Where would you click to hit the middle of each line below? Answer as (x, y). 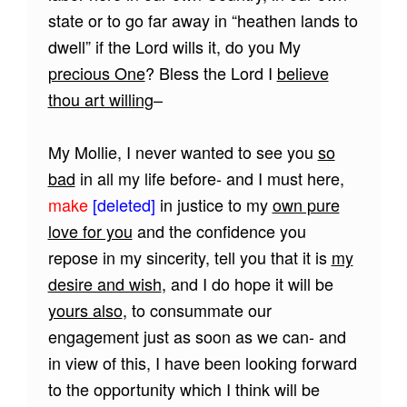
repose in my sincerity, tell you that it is (189, 258)
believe (303, 73)
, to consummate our (197, 310)
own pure (306, 205)
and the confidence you (219, 231)
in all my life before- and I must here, (209, 179)
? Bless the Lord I (211, 73)
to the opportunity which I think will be (184, 389)
